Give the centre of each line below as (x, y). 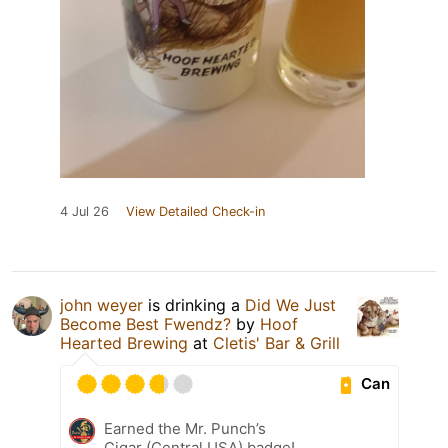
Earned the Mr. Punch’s (185, 428)
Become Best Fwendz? (145, 323)
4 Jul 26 (84, 211)
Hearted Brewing (124, 342)
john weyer (101, 304)
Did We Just (290, 304)
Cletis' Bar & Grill (276, 342)
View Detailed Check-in (195, 211)
